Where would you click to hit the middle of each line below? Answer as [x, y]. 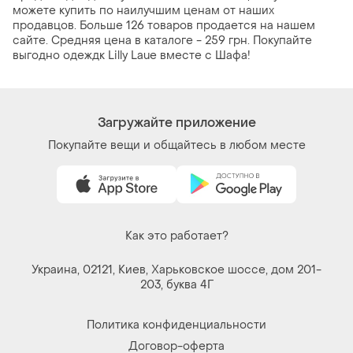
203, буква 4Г [176, 285]
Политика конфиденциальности [176, 325]
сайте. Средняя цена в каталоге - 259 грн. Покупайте [162, 41]
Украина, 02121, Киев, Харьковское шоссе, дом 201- [176, 270]
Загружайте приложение [176, 123]
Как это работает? [176, 236]
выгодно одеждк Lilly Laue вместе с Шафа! [132, 56]
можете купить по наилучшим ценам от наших [143, 11]
